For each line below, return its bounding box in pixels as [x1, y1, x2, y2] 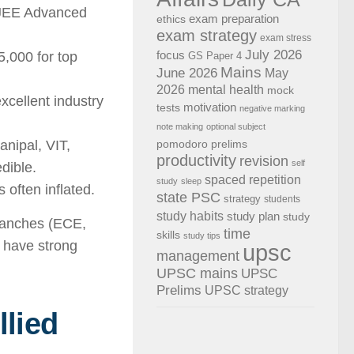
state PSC [156, 190, 220, 205]
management [156, 247, 239, 264]
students [264, 194, 300, 205]
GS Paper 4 [188, 50, 242, 62]
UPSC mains [156, 265, 238, 281]
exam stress [260, 32, 311, 43]
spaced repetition [205, 173, 301, 186]
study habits [156, 209, 224, 223]
